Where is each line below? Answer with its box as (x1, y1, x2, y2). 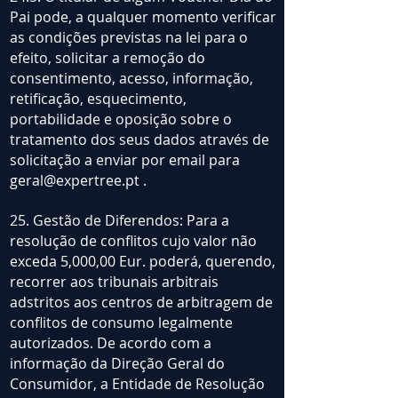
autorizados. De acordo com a (10, 333, 211, 354)
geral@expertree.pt (10, 171, 139, 191)
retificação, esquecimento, (10, 89, 187, 109)
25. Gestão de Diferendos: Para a (10, 211, 229, 231)
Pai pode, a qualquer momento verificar (10, 7, 276, 28)
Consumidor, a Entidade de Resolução (10, 374, 265, 394)
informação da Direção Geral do (10, 354, 225, 374)
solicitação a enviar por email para (10, 150, 240, 171)
